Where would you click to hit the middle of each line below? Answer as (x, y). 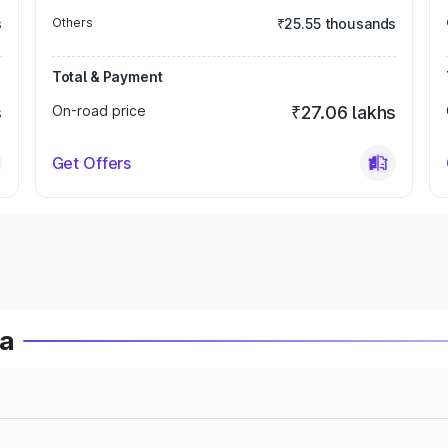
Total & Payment (107, 76)
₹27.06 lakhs (344, 112)
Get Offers (91, 163)
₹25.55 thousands (336, 23)
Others (72, 22)
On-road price (98, 110)
